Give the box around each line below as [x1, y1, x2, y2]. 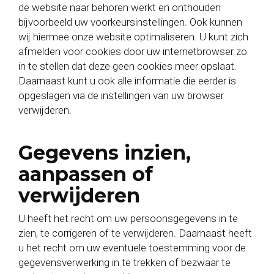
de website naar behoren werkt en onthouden [18, 1, 221, 13]
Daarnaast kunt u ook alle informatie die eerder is [18, 75, 236, 87]
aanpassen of [18, 162, 153, 186]
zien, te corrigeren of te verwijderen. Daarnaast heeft [18, 227, 252, 239]
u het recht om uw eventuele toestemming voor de [18, 242, 246, 254]
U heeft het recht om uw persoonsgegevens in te [18, 212, 238, 224]
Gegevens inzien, [18, 141, 191, 165]
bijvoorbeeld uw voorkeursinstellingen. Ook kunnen [18, 16, 242, 28]
